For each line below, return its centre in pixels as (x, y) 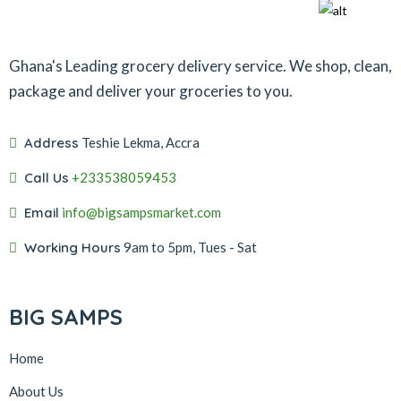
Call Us (47, 178)
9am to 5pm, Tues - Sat (190, 247)
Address (51, 143)
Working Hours (73, 247)
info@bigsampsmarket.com (141, 212)
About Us (36, 391)
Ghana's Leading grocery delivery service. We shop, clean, (200, 66)
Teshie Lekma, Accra (141, 142)
